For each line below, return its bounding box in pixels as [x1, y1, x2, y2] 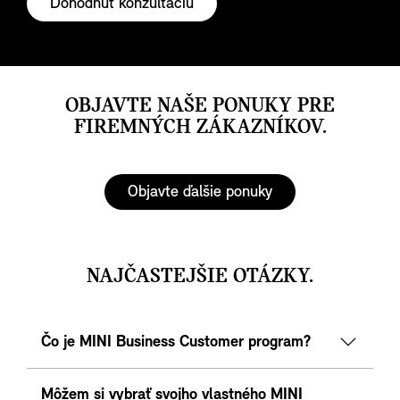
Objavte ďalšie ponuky [128, 183, 272, 201]
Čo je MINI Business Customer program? [41, 333, 311, 351]
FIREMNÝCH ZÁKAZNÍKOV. [73, 116, 327, 138]
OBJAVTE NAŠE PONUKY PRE [65, 95, 335, 117]
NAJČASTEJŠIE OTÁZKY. [87, 265, 313, 287]
